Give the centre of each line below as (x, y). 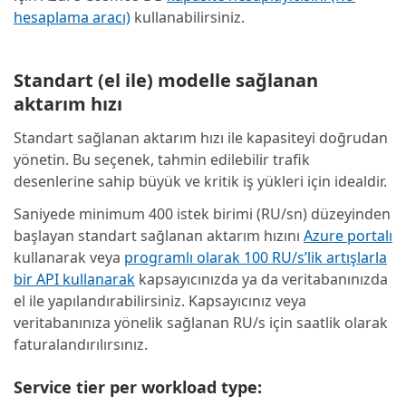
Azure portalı (348, 235)
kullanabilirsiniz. (188, 17)
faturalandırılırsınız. (81, 344)
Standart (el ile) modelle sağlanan (166, 80)
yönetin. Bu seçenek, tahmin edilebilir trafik (162, 159)
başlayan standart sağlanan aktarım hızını (159, 235)
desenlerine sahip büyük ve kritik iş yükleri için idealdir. (200, 181)
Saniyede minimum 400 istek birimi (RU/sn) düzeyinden (202, 213)
